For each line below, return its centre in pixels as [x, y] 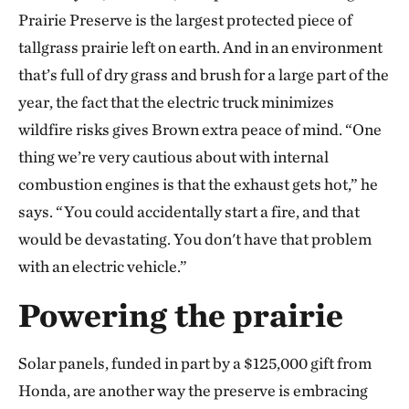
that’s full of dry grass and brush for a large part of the [204, 74]
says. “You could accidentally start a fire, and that [189, 211]
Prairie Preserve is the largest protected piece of [185, 20]
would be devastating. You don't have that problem [195, 239]
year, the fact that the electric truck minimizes [176, 102]
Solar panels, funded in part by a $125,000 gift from [195, 363]
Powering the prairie [181, 315]
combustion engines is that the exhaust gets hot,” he [198, 184]
